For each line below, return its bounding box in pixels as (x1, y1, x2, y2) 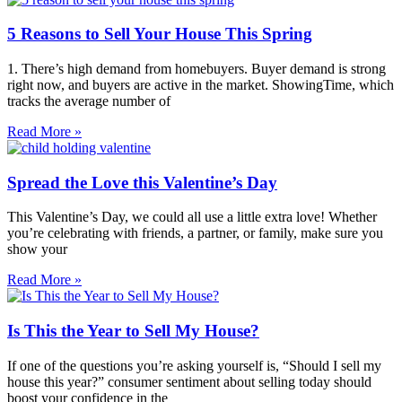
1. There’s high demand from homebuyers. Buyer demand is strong (7, 60, 386, 76)
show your (7, 241, 67, 258)
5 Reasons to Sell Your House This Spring (7, 24, 312, 44)
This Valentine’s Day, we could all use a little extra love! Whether (7, 209, 377, 225)
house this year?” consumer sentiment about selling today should (7, 373, 371, 389)
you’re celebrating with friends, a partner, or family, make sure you (7, 225, 383, 241)
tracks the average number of (7, 92, 170, 109)
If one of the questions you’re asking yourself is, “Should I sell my (7, 357, 381, 373)
